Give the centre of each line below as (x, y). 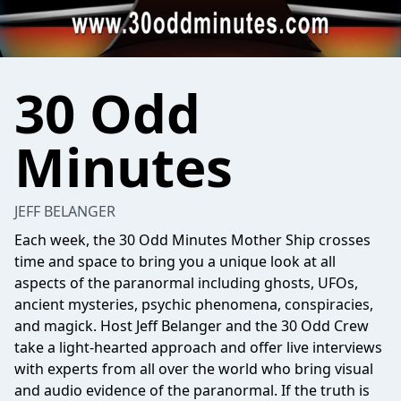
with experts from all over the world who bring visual (194, 369)
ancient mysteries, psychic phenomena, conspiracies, (194, 304)
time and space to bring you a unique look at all (175, 261)
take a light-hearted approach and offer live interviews (198, 347)
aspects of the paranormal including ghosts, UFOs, (186, 283)
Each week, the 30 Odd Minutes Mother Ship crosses (192, 240)
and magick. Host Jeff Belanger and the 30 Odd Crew (192, 326)
